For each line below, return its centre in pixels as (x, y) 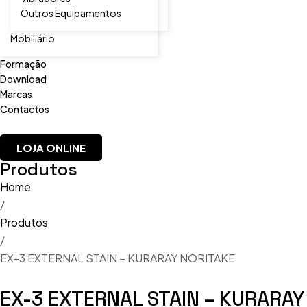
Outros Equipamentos (71, 13)
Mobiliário (33, 38)
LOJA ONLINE (51, 148)
